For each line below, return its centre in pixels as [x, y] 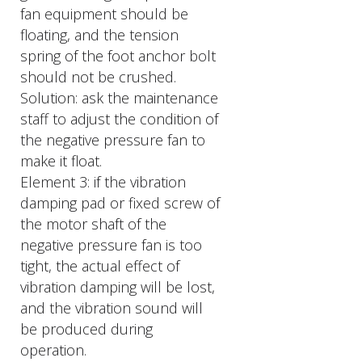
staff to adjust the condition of [119, 119]
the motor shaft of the [93, 224]
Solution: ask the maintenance [119, 98]
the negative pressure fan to [113, 140]
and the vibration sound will [112, 308]
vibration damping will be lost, [118, 287]
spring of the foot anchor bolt [118, 56]
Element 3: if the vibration [103, 182]
